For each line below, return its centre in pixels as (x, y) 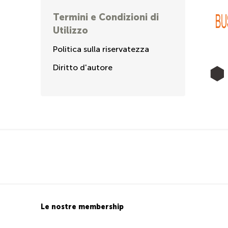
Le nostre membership (82, 207)
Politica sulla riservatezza (101, 49)
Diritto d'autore (83, 67)
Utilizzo (70, 30)
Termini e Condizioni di (106, 17)
